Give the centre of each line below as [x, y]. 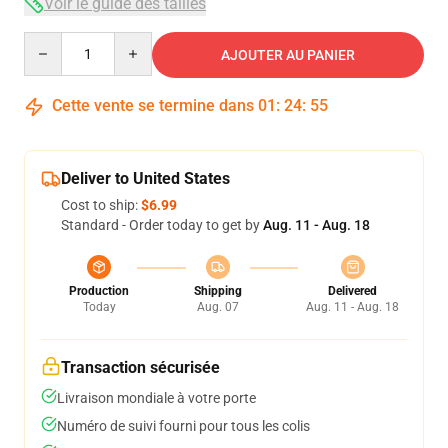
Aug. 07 [217, 307]
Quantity [50, 41]
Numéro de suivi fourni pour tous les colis [183, 426]
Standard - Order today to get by [162, 225]
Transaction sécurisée [140, 367]
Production [99, 291]
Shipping [217, 291]
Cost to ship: [101, 205]
